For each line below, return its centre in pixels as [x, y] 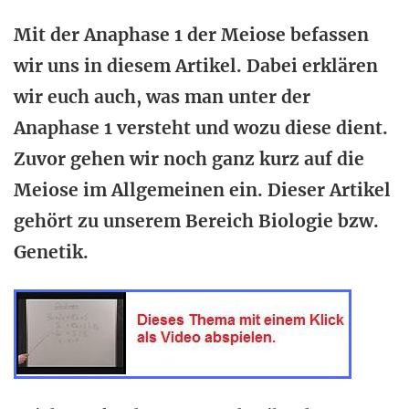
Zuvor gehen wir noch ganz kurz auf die [189, 159]
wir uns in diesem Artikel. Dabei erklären [196, 66]
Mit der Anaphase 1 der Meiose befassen [191, 35]
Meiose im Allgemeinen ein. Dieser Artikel [202, 190]
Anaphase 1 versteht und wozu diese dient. [201, 128]
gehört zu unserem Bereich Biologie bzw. [196, 221]
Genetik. [51, 252]
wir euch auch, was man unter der [162, 97]
